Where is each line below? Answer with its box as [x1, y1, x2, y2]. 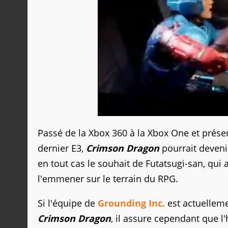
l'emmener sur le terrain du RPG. [38, 173, 178, 185]
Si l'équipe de [38, 197, 98, 210]
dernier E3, [38, 142, 86, 155]
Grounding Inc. [98, 197, 165, 210]
